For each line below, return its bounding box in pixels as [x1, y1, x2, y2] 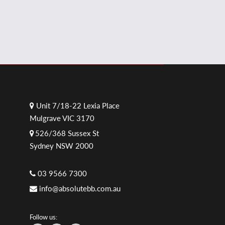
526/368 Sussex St [35, 128, 99, 138]
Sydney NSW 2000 [29, 141, 93, 150]
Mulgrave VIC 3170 [29, 113, 94, 123]
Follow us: [29, 212, 57, 221]
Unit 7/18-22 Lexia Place [34, 100, 120, 110]
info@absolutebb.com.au [39, 183, 121, 193]
